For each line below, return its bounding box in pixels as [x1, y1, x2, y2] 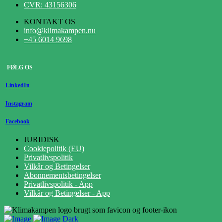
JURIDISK [24, 135, 59, 144]
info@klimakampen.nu [24, 26, 96, 35]
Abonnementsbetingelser [24, 171, 101, 180]
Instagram [5, 100, 32, 107]
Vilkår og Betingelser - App [24, 189, 110, 198]
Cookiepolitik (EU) [24, 144, 84, 153]
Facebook [5, 118, 30, 125]
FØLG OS [7, 64, 33, 71]
